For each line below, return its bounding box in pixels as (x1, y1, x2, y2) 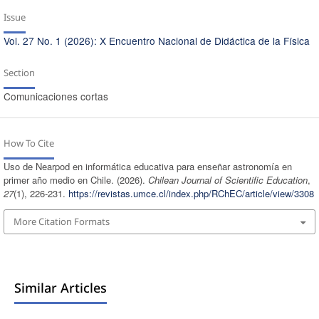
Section (3, 66, 35, 80)
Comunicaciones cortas (3, 89, 108, 104)
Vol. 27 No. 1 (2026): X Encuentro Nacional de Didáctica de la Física (3, 33, 310, 48)
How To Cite (3, 137, 54, 150)
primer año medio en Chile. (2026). (3, 173, 148, 187)
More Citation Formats (13, 215, 110, 229)
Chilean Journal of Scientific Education (147, 173, 308, 187)
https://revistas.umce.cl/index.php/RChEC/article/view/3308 (68, 187, 314, 201)
